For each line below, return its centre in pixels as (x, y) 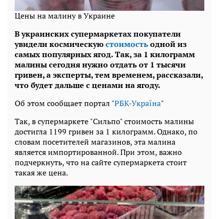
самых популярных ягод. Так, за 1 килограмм (105, 54)
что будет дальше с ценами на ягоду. (88, 85)
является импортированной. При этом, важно (98, 152)
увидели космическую (60, 44)
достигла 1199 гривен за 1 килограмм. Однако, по (106, 131)
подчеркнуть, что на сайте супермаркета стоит (101, 162)
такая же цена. (41, 172)
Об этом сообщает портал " (65, 103)
